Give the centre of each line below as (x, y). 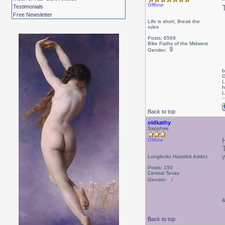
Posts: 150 (160, 167)
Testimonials (28, 7)
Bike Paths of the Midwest (178, 43)
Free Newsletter (33, 15)
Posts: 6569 (161, 38)
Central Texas (163, 173)
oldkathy (159, 123)
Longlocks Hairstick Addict (177, 156)
